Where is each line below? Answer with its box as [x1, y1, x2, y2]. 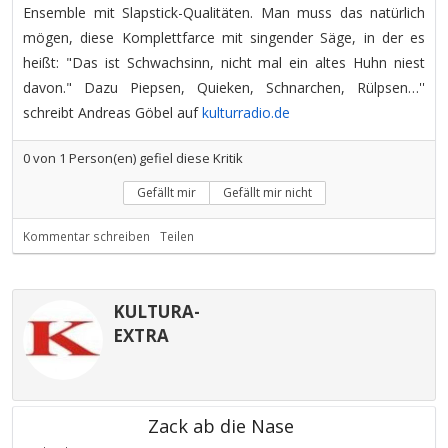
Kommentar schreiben [23, 227, 150, 244]
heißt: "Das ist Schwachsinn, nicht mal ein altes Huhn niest [23, 52, 425, 72]
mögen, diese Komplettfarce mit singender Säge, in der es [23, 27, 425, 47]
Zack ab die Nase [148, 413, 294, 438]
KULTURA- [113, 299, 200, 323]
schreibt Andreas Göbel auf [23, 102, 202, 122]
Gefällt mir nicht [222, 183, 312, 201]
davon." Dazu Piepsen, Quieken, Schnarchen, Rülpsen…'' [23, 77, 425, 97]
